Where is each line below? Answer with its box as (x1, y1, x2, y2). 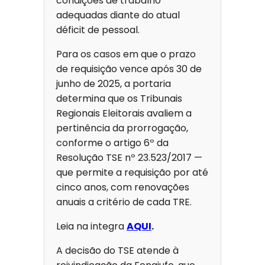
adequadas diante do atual (56, 8, 180, 22)
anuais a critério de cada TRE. (56, 195, 192, 209)
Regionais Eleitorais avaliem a (56, 106, 192, 121)
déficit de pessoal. (56, 23, 140, 37)
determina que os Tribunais (56, 92, 182, 106)
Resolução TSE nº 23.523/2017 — (56, 151, 202, 165)
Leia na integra (56, 219, 127, 234)
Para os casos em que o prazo (56, 47, 196, 62)
